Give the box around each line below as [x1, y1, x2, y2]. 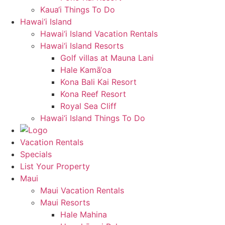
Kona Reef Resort [60, 88, 126, 99]
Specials [20, 149, 52, 159]
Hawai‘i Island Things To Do [40, 113, 145, 123]
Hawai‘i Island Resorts [40, 40, 124, 51]
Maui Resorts [40, 197, 90, 207]
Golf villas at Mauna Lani [60, 52, 154, 63]
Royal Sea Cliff [60, 100, 117, 111]
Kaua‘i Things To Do [40, 4, 115, 15]
